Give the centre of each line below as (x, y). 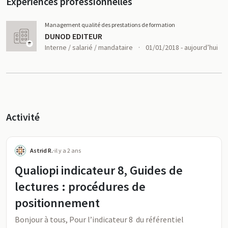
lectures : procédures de (80, 187)
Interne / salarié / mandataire (90, 47)
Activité (23, 117)
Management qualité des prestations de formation (110, 25)
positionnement (57, 203)
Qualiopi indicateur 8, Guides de (99, 170)
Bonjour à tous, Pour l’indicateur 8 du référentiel (99, 219)
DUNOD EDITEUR (74, 36)
